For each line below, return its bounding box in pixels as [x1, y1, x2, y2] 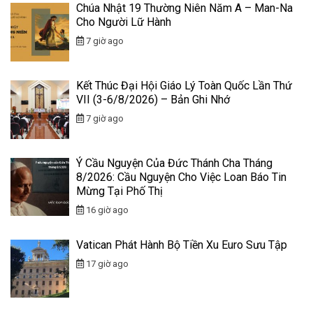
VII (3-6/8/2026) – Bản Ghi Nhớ [75, 92, 230, 106]
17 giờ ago [83, 258, 129, 269]
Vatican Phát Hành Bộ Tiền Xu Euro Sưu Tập [75, 238, 287, 252]
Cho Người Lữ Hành [75, 15, 171, 29]
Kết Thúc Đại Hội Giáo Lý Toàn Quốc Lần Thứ [75, 78, 292, 92]
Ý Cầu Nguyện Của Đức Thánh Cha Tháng [75, 156, 272, 170]
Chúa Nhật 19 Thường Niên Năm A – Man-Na [75, 1, 293, 15]
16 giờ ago [83, 204, 129, 215]
